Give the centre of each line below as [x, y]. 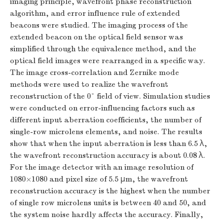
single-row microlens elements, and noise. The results [106, 132]
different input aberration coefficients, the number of [106, 120]
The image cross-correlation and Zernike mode [94, 73]
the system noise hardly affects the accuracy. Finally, [107, 215]
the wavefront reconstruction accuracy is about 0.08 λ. [108, 155]
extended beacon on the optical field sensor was [96, 37]
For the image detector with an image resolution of [102, 167]
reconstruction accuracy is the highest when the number [110, 191]
